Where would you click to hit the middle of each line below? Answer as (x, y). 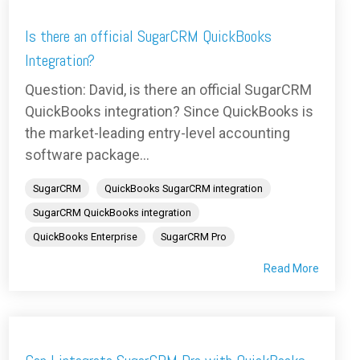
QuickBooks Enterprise (85, 237)
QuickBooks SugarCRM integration (184, 189)
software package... (87, 155)
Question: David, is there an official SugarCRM (168, 90)
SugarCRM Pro (194, 237)
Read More (291, 269)
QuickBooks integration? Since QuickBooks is (169, 112)
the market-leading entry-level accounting (157, 133)
